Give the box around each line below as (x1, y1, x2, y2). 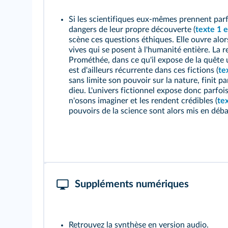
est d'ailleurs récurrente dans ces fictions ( (69, 66, 218, 74)
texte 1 (195, 25, 221, 34)
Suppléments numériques (75, 179, 189, 189)
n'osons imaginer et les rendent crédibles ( (69, 97, 217, 105)
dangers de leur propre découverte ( (69, 25, 195, 34)
